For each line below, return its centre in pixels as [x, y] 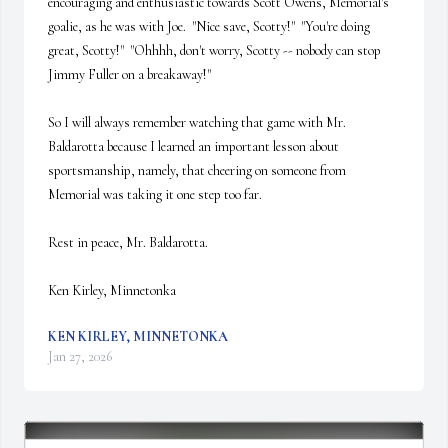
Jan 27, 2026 [80, 356]
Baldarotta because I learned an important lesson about [193, 146]
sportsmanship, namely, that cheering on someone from [197, 170]
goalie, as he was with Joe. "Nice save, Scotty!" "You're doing [209, 26]
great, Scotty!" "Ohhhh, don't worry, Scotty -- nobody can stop [214, 50]
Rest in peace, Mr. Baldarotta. [128, 242]
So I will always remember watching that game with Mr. [197, 122]
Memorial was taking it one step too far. [155, 194]
